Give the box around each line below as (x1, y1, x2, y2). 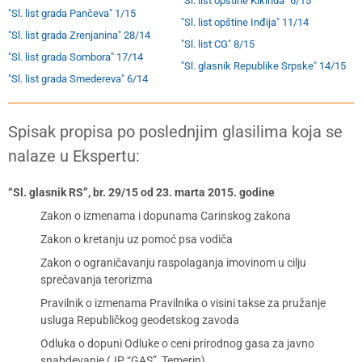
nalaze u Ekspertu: (8, 146, 140, 166)
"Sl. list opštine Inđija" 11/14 (181, 16, 309, 28)
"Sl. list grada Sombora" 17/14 (8, 51, 143, 63)
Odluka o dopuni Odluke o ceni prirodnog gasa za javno (40, 337, 314, 350)
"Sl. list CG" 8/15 (181, 38, 255, 50)
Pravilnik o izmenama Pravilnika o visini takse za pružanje (40, 297, 326, 309)
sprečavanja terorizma (40, 273, 153, 286)
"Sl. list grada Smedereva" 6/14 (8, 73, 148, 85)
